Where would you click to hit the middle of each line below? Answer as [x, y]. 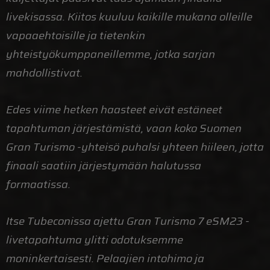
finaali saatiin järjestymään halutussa [104, 166]
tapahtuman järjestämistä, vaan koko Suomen [124, 129]
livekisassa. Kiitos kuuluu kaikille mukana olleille [129, 17]
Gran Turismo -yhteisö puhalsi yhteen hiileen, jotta [135, 147]
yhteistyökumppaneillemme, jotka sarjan [111, 55]
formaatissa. [38, 185]
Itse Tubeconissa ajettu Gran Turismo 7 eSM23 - [128, 221]
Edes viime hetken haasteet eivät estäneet [114, 110]
